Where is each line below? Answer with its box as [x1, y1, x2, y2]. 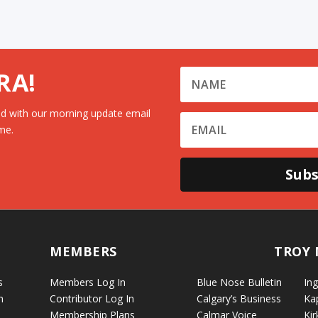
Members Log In [50, 275, 126, 289]
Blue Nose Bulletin [196, 275, 282, 289]
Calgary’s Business [196, 291, 281, 305]
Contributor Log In [50, 291, 135, 305]
